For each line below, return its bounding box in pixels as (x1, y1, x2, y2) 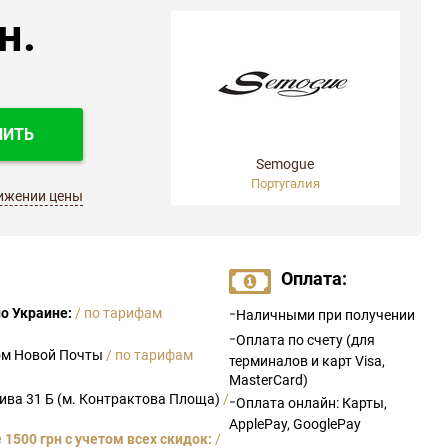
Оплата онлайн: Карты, (236, 393, 388, 413)
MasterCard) (229, 370, 309, 390)
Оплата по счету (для (236, 330, 376, 350)
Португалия (250, 174, 320, 193)
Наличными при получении (236, 305, 416, 325)
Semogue (256, 154, 315, 174)
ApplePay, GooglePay (229, 414, 362, 434)
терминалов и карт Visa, (229, 351, 386, 371)
